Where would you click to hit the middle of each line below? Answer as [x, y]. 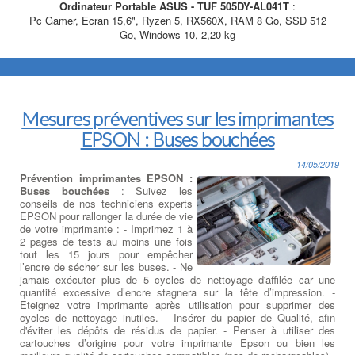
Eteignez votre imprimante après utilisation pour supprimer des [177, 304]
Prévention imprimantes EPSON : [106, 177]
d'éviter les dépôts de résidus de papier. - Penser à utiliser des [177, 330]
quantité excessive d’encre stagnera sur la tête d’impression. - [177, 292]
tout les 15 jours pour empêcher [106, 254]
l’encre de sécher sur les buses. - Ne [106, 266]
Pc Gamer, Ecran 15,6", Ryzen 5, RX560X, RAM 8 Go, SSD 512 [177, 21]
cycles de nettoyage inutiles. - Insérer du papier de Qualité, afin [177, 317]
